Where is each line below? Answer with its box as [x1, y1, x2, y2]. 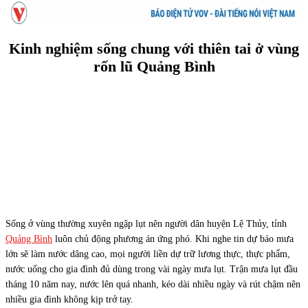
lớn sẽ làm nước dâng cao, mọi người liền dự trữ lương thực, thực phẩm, [5, 248, 290, 259]
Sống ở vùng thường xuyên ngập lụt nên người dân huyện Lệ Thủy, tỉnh [5, 218, 287, 229]
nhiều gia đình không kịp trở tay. [5, 294, 133, 305]
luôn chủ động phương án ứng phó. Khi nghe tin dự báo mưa [52, 233, 294, 244]
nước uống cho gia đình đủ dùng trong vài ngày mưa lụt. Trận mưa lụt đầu [5, 263, 298, 274]
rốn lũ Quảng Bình [93, 57, 215, 75]
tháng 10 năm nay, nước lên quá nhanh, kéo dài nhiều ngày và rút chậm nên [5, 278, 300, 289]
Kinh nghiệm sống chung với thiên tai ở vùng [9, 39, 299, 57]
